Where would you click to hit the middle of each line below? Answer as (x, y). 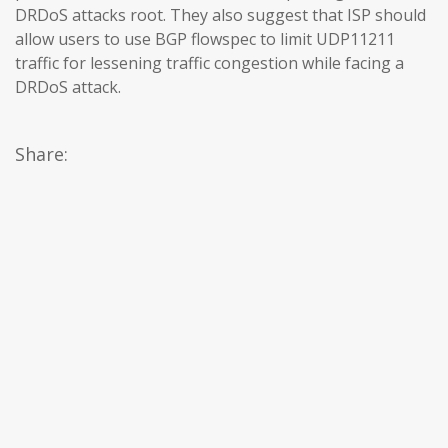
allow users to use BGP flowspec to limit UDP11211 (205, 39)
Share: (41, 154)
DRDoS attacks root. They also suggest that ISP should (220, 15)
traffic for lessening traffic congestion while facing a (209, 63)
